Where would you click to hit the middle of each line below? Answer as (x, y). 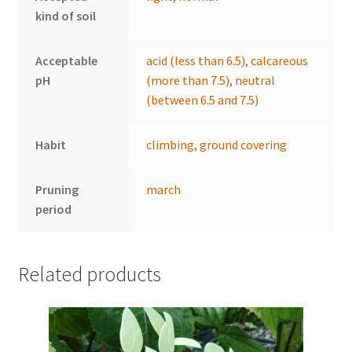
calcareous (280, 61)
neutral (255, 81)
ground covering (244, 145)
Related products (89, 274)
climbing (170, 145)
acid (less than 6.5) (196, 61)
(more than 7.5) (188, 81)
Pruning (57, 190)
